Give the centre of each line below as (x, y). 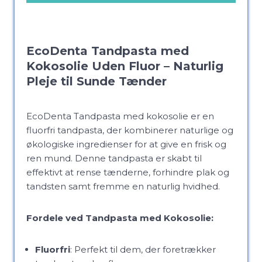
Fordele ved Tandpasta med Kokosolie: (120, 218)
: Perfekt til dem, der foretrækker (143, 249)
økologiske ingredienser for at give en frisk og (126, 144)
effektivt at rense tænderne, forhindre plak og (128, 172)
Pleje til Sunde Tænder (96, 81)
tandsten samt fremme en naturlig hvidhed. (123, 186)
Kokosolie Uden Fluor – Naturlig (125, 66)
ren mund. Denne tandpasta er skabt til (114, 158)
